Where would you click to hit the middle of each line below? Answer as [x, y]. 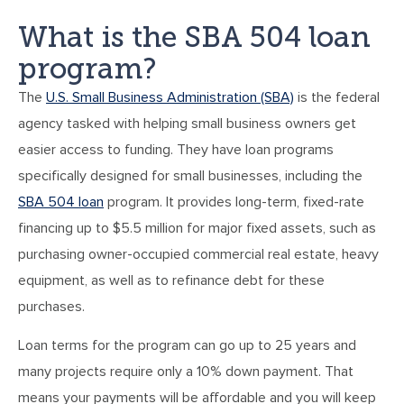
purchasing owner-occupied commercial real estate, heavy [198, 255]
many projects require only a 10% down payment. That [186, 372]
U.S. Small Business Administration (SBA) [170, 98]
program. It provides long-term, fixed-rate [234, 202]
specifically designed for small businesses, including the [190, 176]
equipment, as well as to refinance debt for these [171, 281]
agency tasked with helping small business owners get [187, 124]
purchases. [51, 307]
